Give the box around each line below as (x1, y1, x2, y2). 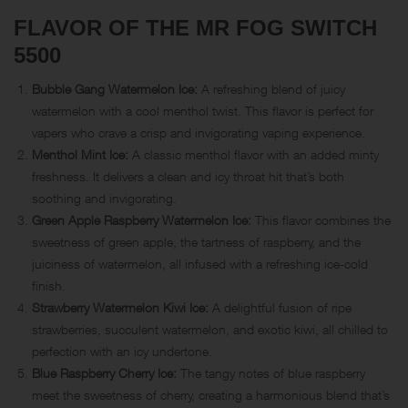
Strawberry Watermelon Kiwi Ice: (32, 299, 209, 315)
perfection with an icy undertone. (32, 342, 212, 359)
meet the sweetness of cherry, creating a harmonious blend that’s (32, 386, 390, 403)
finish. (32, 277, 66, 293)
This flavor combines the (251, 211, 391, 228)
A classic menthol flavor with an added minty (128, 146, 379, 162)
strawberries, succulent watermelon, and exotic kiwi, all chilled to (32, 321, 388, 337)
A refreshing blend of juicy (198, 80, 345, 97)
